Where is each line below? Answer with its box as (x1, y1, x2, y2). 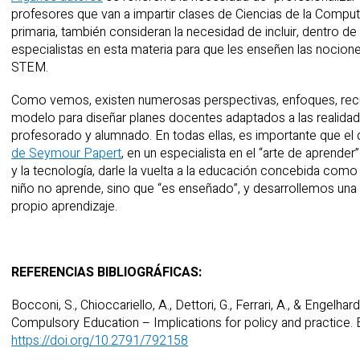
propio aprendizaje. (11, 196, 117, 216)
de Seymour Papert (11, 143, 121, 163)
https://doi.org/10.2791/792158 (11, 331, 188, 351)
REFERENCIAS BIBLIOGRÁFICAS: (11, 263, 202, 283)
